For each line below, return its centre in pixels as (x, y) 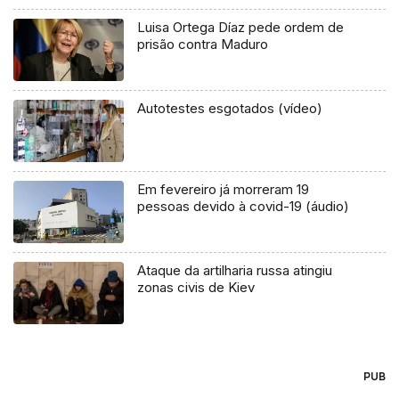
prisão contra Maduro (203, 45)
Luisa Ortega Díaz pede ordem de (241, 28)
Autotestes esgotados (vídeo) (230, 109)
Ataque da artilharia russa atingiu (235, 270)
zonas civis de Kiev (196, 287)
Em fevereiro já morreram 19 (224, 189)
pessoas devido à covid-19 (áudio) (244, 206)
